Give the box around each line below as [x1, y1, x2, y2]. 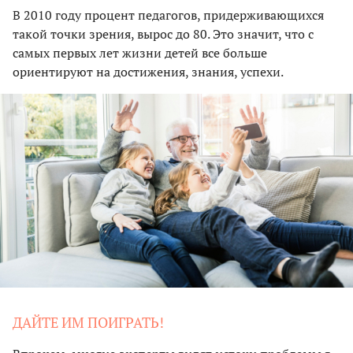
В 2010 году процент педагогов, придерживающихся [13, 6, 324, 24]
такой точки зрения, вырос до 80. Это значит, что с [13, 24, 314, 43]
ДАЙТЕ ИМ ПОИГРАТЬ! [13, 313, 164, 333]
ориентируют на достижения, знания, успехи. [13, 62, 284, 80]
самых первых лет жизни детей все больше [13, 43, 267, 61]
